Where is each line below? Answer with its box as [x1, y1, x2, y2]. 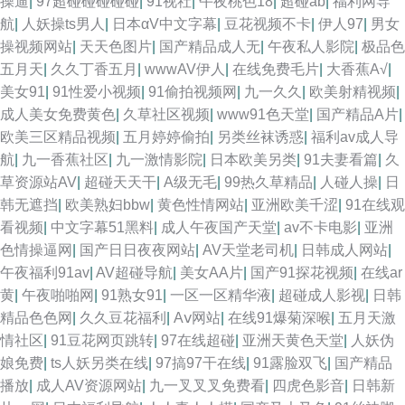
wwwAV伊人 [145, 61, 225, 77]
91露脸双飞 [253, 355, 327, 371]
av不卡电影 [284, 220, 357, 235]
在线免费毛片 [232, 61, 319, 77]
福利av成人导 [311, 129, 399, 145]
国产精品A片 [316, 107, 399, 122]
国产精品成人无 [159, 39, 260, 54]
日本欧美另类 [210, 152, 297, 167]
